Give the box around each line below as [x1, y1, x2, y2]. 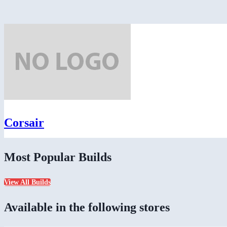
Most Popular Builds [4, 150, 111, 164]
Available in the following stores [4, 201, 170, 214]
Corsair [4, 116, 44, 129]
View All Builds [4, 178, 51, 186]
